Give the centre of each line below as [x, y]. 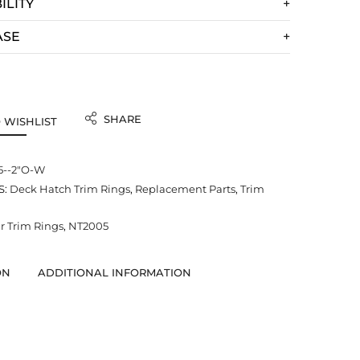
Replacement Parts [185, 189]
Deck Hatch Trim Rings [70, 189]
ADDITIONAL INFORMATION [114, 272]
